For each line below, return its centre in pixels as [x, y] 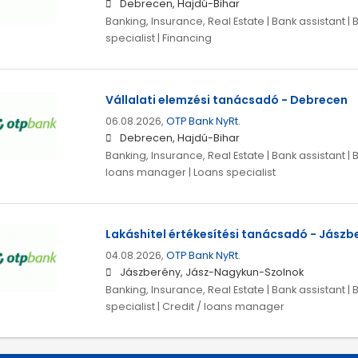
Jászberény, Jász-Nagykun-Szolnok [211, 272]
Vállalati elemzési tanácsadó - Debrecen [226, 100]
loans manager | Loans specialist [190, 173]
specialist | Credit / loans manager [195, 307]
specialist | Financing [158, 38]
